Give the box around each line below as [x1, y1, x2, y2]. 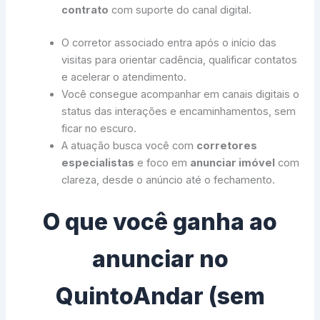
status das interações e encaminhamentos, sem [61, 104, 296, 118]
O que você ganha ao [43, 208, 277, 236]
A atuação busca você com [61, 139, 197, 152]
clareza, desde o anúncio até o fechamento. [61, 173, 276, 186]
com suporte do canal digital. [109, 3, 252, 16]
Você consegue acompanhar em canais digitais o [61, 87, 300, 101]
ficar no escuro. [61, 121, 137, 135]
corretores [196, 139, 258, 152]
